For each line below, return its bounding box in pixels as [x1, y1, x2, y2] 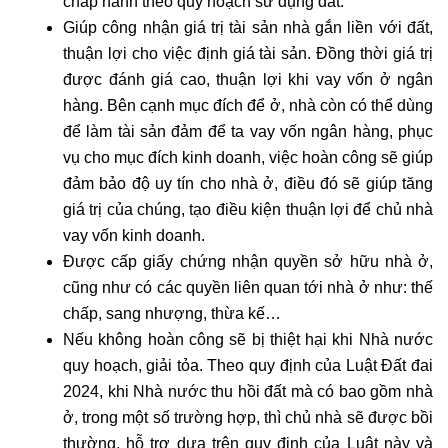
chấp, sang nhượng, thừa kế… [63, 305, 281, 323]
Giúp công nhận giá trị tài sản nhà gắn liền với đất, [63, 19, 433, 37]
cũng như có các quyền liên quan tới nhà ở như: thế [63, 279, 433, 297]
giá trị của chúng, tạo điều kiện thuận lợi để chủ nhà [63, 201, 433, 219]
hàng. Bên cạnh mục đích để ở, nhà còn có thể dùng [63, 97, 433, 115]
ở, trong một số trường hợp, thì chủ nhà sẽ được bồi [63, 409, 433, 427]
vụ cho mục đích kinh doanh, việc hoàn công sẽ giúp [63, 149, 433, 167]
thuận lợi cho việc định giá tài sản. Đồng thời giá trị [63, 45, 433, 63]
